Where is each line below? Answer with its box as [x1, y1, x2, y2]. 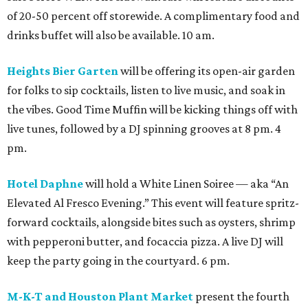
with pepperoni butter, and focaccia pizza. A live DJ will [7, 234, 283, 248]
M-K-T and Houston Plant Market [7, 289, 193, 303]
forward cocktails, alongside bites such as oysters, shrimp [7, 214, 296, 229]
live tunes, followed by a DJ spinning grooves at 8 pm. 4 [7, 121, 281, 135]
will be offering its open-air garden [118, 63, 295, 78]
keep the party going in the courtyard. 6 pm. [7, 253, 230, 267]
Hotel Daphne [7, 176, 83, 190]
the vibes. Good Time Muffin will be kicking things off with [7, 102, 298, 116]
